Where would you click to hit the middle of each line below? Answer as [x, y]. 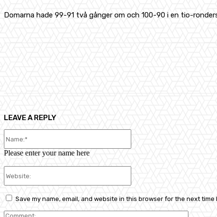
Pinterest [202, 68]
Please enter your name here [47, 153]
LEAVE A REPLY [30, 118]
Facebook [110, 68]
